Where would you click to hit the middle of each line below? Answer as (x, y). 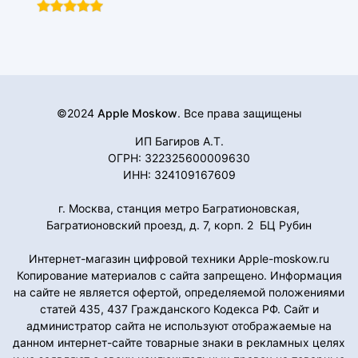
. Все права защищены (239, 113)
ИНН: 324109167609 (179, 175)
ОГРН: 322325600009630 (179, 158)
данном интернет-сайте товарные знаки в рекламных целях (179, 343)
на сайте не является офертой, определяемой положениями (179, 292)
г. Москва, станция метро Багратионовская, (179, 209)
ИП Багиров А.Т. (179, 141)
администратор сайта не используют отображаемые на (179, 326)
